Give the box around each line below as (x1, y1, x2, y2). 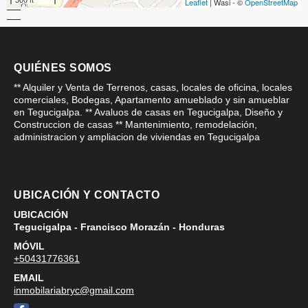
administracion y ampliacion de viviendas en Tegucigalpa (14, 131, 260, 142)
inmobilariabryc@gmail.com (14, 284, 134, 296)
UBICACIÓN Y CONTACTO (14, 188, 159, 201)
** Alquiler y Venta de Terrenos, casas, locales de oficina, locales (14, 81, 292, 93)
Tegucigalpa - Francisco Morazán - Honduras (14, 221, 225, 232)
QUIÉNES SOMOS (14, 61, 112, 74)
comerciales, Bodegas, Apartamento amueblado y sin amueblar (14, 93, 289, 105)
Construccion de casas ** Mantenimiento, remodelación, (14, 118, 257, 130)
